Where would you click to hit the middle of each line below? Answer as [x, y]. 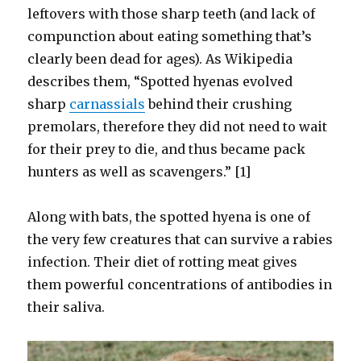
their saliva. [66, 307]
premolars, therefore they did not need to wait [178, 126]
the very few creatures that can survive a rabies [180, 239]
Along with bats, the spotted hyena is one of [169, 216]
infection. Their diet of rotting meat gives [163, 261]
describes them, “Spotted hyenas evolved [160, 81]
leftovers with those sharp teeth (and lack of [172, 13]
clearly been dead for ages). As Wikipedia [160, 58]
